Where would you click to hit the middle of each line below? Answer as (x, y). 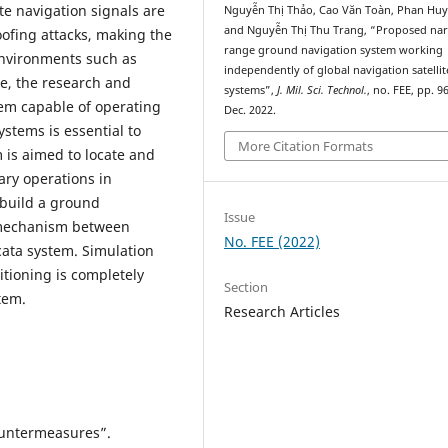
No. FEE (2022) (272, 241)
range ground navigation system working (334, 50)
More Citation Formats (306, 145)
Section (246, 286)
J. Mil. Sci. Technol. (322, 90)
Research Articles (282, 311)
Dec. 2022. (250, 110)
